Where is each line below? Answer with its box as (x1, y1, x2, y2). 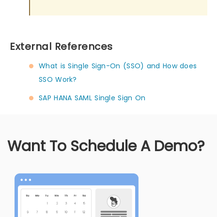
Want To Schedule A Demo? (7, 136, 204, 156)
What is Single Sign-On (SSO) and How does (39, 61, 197, 71)
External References (10, 39, 113, 53)
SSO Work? (39, 74, 77, 84)
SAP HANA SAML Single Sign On (39, 93, 146, 103)
